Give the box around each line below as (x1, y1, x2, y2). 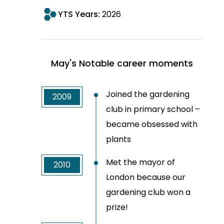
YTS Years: (58, 8, 102, 20)
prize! (106, 201, 128, 213)
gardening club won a (106, 186, 190, 198)
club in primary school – (106, 103, 200, 115)
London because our (106, 171, 185, 183)
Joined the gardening (106, 88, 189, 100)
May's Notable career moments (51, 57, 193, 70)
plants (106, 133, 131, 145)
